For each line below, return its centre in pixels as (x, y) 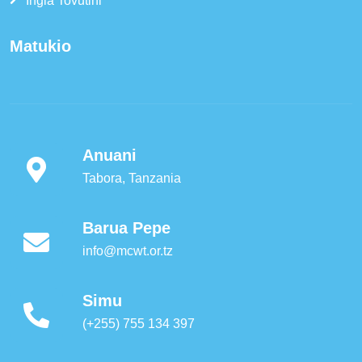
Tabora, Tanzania (132, 178)
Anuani (109, 155)
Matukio (40, 46)
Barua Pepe (126, 228)
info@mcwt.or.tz (128, 251)
